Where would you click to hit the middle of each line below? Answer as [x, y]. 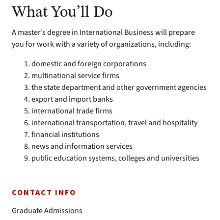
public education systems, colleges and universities [115, 158]
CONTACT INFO [44, 192]
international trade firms [72, 111]
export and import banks [72, 99]
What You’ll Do [62, 13]
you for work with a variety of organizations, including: [101, 44]
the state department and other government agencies [119, 87]
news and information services [82, 146]
